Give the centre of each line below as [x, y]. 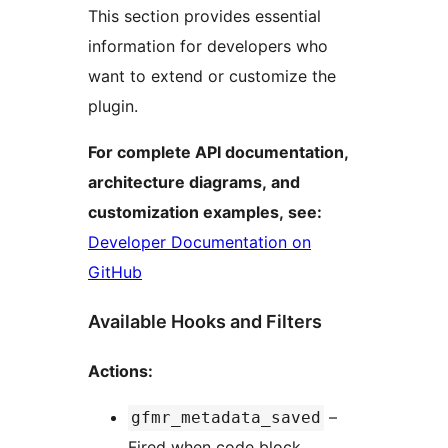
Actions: [120, 371]
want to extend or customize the [212, 76]
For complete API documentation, [218, 152]
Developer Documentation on [199, 242]
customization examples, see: [205, 212]
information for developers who [208, 46]
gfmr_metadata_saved [226, 418]
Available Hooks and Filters [205, 322]
